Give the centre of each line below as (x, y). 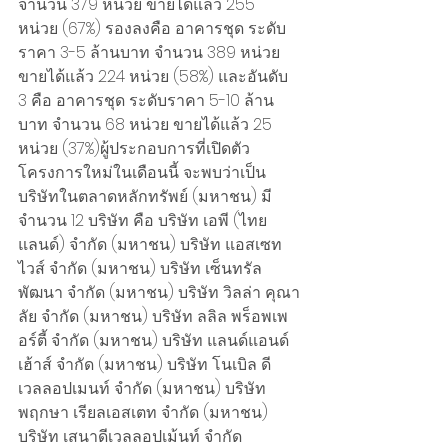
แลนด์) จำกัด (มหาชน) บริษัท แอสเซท (150, 245)
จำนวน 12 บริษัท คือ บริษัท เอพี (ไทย (142, 221)
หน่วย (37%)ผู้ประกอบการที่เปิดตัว (134, 149)
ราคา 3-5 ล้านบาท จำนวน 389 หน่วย (151, 53)
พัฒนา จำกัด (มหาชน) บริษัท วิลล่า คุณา (159, 293)
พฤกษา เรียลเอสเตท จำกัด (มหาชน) (145, 413)
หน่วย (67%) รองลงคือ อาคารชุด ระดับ (152, 29)
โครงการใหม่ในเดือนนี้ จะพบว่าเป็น (142, 173)
